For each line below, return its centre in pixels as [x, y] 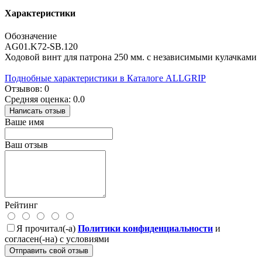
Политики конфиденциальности [145, 228]
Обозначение [31, 36]
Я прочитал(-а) [47, 228]
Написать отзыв [37, 111]
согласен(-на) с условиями [57, 239]
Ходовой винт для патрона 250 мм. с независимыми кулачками [131, 57]
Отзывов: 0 [27, 88]
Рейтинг [21, 205]
